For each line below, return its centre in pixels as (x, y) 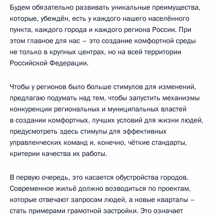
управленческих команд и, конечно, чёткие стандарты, (98, 143)
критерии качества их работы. (58, 154)
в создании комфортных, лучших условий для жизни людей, (107, 120)
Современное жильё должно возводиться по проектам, (100, 189)
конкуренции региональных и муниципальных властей (98, 109)
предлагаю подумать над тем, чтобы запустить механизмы (105, 98)
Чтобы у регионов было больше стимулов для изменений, (103, 87)
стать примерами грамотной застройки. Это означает (96, 211)
